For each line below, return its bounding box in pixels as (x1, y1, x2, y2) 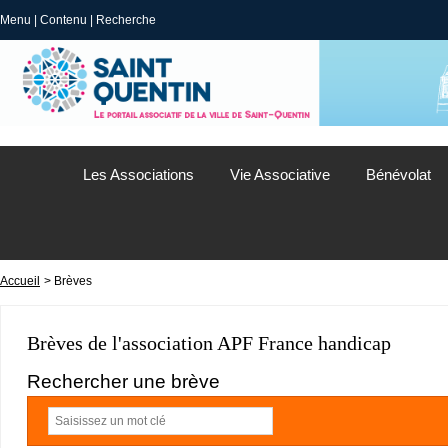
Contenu (40, 13, 87, 27)
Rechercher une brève (27, 370, 221, 392)
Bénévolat (366, 166, 431, 183)
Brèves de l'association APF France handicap (27, 332, 392, 355)
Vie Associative (230, 166, 330, 183)
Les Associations (83, 166, 194, 183)
